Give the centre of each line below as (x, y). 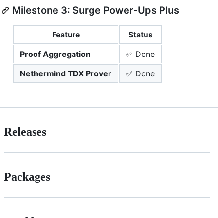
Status (140, 34)
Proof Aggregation (55, 54)
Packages (27, 176)
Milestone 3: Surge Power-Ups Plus (96, 10)
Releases (25, 132)
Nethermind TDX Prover (66, 73)
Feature (66, 34)
